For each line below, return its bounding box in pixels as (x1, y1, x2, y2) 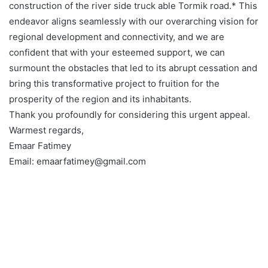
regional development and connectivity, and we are (9, 31, 224, 42)
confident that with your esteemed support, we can (9, 46, 225, 58)
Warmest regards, (9, 124, 84, 136)
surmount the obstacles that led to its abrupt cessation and (9, 62, 257, 74)
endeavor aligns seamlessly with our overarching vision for (9, 15, 258, 27)
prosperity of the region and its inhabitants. (9, 93, 191, 105)
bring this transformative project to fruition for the (9, 77, 220, 89)
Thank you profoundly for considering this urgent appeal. (9, 108, 250, 120)
